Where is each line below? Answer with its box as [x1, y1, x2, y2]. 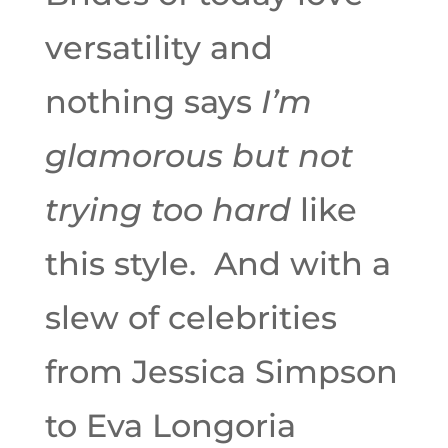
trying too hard [44, 190, 291, 229]
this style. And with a [44, 244, 391, 283]
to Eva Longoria [44, 406, 296, 445]
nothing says [44, 82, 261, 121]
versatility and [44, 28, 273, 67]
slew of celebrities [44, 298, 337, 337]
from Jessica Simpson [44, 352, 398, 391]
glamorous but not [44, 136, 353, 175]
